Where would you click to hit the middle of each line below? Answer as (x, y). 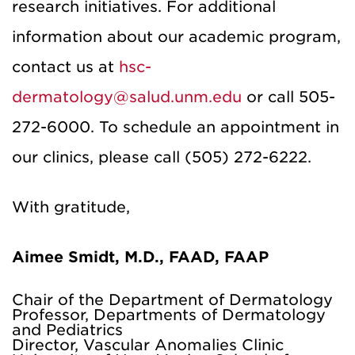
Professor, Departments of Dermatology (169, 315)
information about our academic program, (176, 36)
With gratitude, (71, 207)
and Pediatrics (67, 330)
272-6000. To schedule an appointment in (176, 127)
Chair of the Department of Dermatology (172, 300)
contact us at (63, 67)
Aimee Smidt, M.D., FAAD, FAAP (140, 257)
